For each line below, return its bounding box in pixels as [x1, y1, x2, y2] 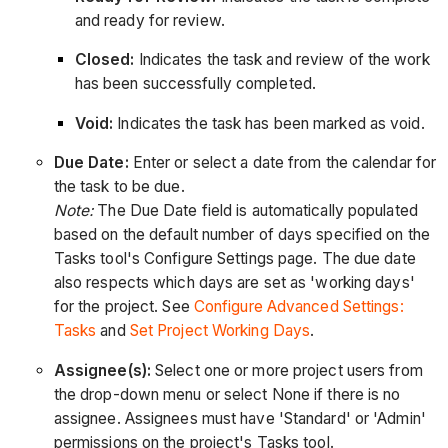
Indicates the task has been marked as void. [113, 113, 425, 133]
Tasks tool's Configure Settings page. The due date [53, 249, 416, 269]
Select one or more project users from [150, 360, 423, 380]
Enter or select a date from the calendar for [128, 153, 437, 173]
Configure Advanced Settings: [193, 297, 404, 317]
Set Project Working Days [129, 321, 311, 341]
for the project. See [53, 297, 194, 317]
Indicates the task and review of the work [134, 50, 430, 70]
